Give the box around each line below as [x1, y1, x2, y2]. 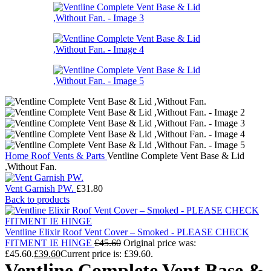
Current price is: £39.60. [60, 249, 153, 259]
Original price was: [123, 238, 196, 248]
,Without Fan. [5, 162, 57, 172]
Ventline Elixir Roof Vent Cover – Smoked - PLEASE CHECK [5, 227, 249, 237]
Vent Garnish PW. [5, 183, 76, 194]
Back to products [5, 194, 70, 204]
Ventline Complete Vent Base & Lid [107, 151, 244, 161]
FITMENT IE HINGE [5, 238, 94, 248]
